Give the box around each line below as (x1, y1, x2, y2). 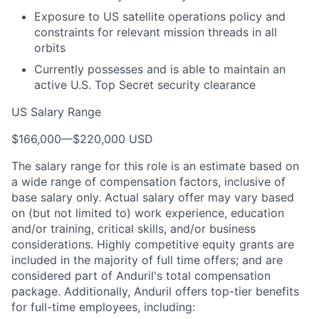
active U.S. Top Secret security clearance (34, 78, 256, 92)
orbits (34, 41, 66, 55)
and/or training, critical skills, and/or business (11, 221, 256, 236)
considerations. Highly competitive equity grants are (11, 237, 294, 251)
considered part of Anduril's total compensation (11, 268, 271, 283)
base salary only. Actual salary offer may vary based (11, 190, 294, 204)
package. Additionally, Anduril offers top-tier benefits (11, 284, 299, 298)
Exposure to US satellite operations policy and (34, 9, 286, 23)
